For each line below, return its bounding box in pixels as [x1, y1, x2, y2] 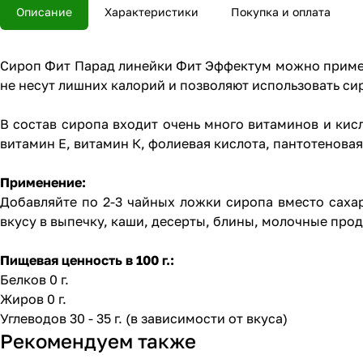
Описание [16, 5, 72, 19]
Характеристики [105, 5, 199, 19]
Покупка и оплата [231, 5, 331, 19]
